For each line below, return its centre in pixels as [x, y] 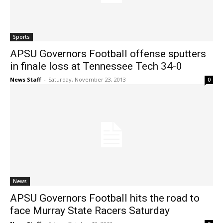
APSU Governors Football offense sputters [108, 54]
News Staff [26, 80]
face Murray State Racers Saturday [90, 211]
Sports [21, 37]
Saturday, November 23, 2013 [87, 80]
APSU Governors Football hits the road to [105, 198]
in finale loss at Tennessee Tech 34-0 [96, 66]
